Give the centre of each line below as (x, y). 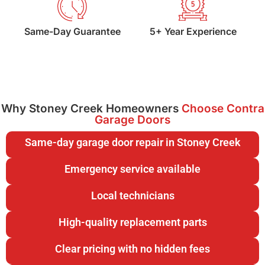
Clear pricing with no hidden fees (132, 249)
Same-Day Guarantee (72, 31)
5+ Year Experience (193, 31)
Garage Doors (132, 120)
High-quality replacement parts (132, 222)
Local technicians (132, 195)
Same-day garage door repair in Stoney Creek (132, 142)
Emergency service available (132, 169)
